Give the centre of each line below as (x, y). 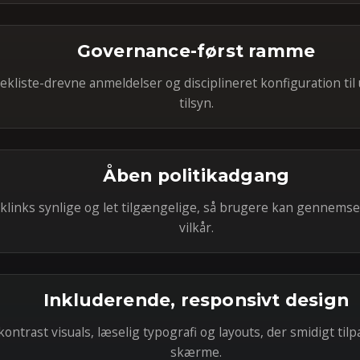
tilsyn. (196, 103)
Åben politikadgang (196, 175)
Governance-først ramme (196, 51)
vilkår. (196, 227)
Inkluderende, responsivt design (196, 300)
